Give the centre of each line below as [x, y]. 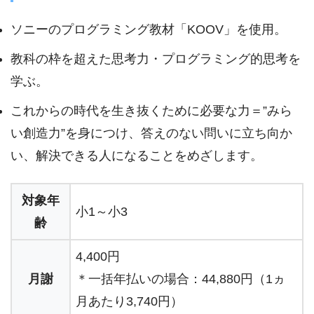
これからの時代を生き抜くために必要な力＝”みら [151, 111]
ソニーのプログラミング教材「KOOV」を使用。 [149, 29]
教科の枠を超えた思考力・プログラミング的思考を [156, 59]
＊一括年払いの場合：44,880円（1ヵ [180, 279]
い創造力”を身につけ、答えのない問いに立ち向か [151, 133]
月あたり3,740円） [129, 301]
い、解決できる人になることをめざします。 [137, 156]
